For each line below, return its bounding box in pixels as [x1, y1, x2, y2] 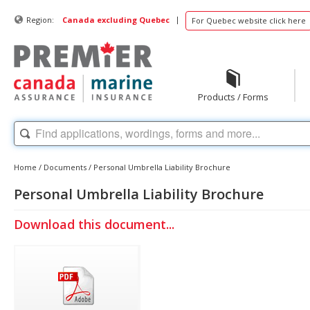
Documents [44, 161, 86, 172]
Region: [26, 15, 54, 25]
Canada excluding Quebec [62, 15, 170, 25]
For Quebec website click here [192, 15, 306, 26]
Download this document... [14, 215, 174, 232]
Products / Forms [197, 91, 268, 103]
